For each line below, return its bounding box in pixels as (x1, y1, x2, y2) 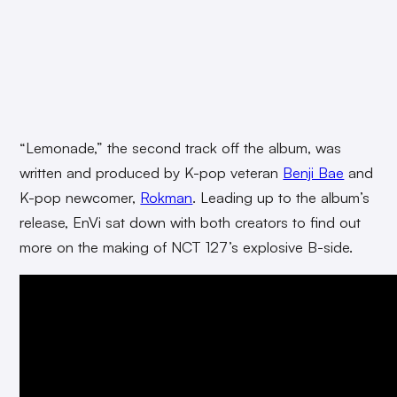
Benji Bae (283, 163, 345, 183)
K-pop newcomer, (19, 188, 141, 207)
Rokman (140, 188, 193, 207)
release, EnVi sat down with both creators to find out (19, 213, 362, 232)
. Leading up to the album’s (192, 188, 370, 207)
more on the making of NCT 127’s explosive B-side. (19, 237, 354, 257)
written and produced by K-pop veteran (19, 163, 284, 183)
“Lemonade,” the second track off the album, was (19, 138, 342, 158)
